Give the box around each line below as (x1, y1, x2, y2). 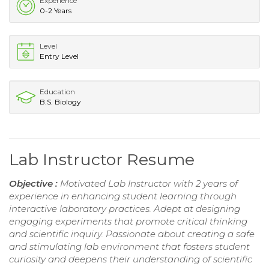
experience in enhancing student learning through (9, 190, 237, 202)
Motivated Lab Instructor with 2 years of (60, 177, 238, 189)
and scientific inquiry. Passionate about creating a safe (9, 228, 255, 240)
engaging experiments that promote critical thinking (9, 215, 247, 227)
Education (40, 86, 75, 96)
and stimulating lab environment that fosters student (9, 240, 250, 252)
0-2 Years (40, 5, 71, 15)
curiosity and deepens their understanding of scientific (9, 253, 252, 265)
